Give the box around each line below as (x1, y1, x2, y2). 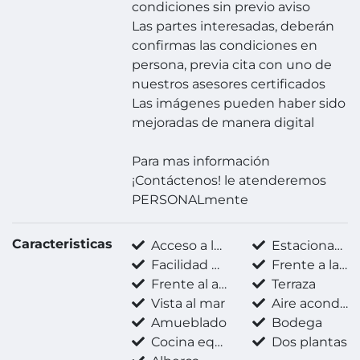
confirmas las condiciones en (132, 38, 318, 54)
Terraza (268, 276, 316, 292)
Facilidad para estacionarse (148, 257, 212, 273)
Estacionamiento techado (268, 238, 334, 254)
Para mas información (132, 153, 271, 170)
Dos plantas (268, 334, 347, 350)
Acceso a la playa (148, 238, 215, 254)
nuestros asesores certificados (132, 76, 326, 92)
